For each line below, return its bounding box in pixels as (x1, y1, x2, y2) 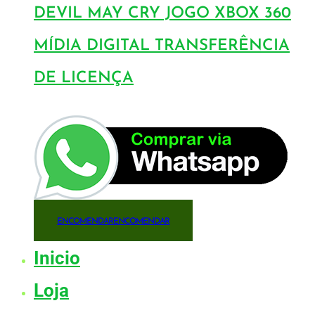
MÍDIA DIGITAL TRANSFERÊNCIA (34, 38, 290, 55)
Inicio (34, 247, 80, 269)
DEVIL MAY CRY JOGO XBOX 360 (34, 6, 291, 22)
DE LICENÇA (34, 70, 134, 87)
